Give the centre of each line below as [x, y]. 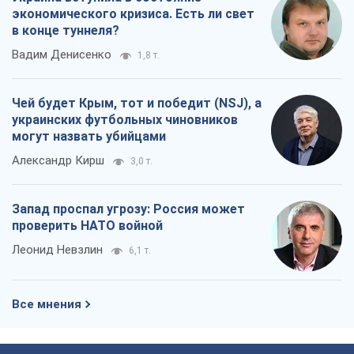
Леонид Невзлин [57, 250]
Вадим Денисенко [62, 55]
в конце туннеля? [66, 31]
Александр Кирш [58, 161]
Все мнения [47, 305]
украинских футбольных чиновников [125, 120]
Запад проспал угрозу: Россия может [128, 209]
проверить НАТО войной [87, 226]
